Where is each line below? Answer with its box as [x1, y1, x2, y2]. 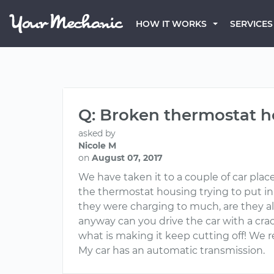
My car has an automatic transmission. [78, 245, 265, 256]
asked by [78, 128, 116, 139]
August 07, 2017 [92, 152, 163, 163]
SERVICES [230, 18, 273, 29]
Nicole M [78, 140, 116, 151]
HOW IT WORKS [136, 18, 207, 29]
